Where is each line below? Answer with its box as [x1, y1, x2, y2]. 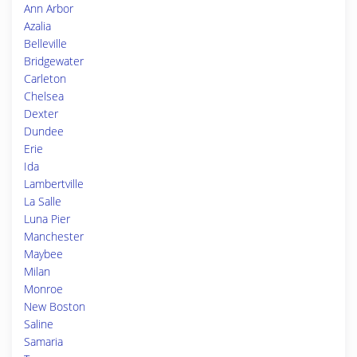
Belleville [24, 36, 67, 51]
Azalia [24, 18, 51, 33]
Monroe [24, 281, 63, 296]
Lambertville [24, 176, 84, 191]
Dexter [24, 106, 58, 121]
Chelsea [24, 88, 64, 104]
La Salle [24, 194, 61, 209]
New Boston [24, 299, 85, 314]
